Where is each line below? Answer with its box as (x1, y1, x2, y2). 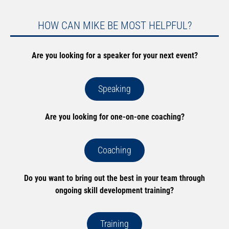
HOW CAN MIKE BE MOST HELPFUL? (37, 19, 192, 32)
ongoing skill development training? (55, 185, 174, 195)
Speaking (98, 83, 131, 94)
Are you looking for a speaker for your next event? (31, 50, 198, 60)
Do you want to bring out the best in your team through (24, 173, 205, 183)
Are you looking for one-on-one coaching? (44, 111, 185, 122)
